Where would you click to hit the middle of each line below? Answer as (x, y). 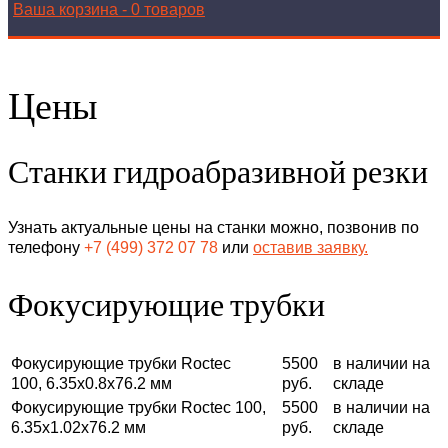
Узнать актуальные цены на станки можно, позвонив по (213, 227)
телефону (46, 247)
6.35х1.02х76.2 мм (78, 427)
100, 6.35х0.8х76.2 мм (91, 383)
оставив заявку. (310, 247)
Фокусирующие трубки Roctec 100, (138, 407)
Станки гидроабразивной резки (218, 170)
